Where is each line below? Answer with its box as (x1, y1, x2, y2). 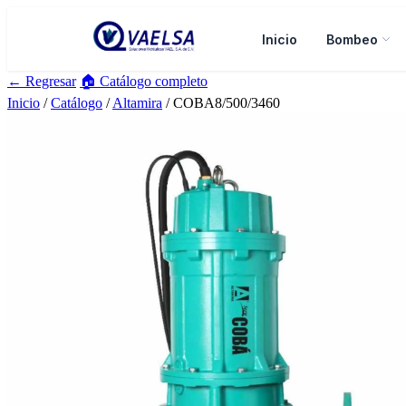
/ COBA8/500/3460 (162, 95, 280, 111)
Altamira (112, 95, 162, 111)
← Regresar (7, 73, 76, 89)
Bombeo (325, 31, 378, 47)
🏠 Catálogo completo (80, 73, 208, 89)
